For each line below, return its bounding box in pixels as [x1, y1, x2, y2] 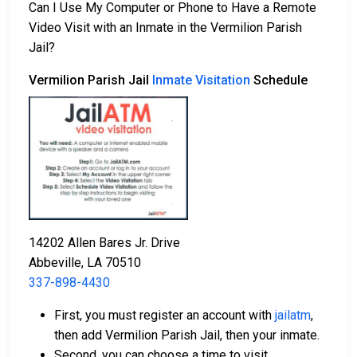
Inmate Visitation [152, 73, 250, 88]
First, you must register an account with [54, 308, 275, 324]
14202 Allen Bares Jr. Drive [29, 235, 180, 251]
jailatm [275, 308, 311, 324]
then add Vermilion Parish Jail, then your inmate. [54, 328, 320, 343]
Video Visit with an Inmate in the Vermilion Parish [29, 20, 302, 36]
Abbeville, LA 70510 [29, 255, 141, 271]
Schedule [250, 73, 308, 88]
